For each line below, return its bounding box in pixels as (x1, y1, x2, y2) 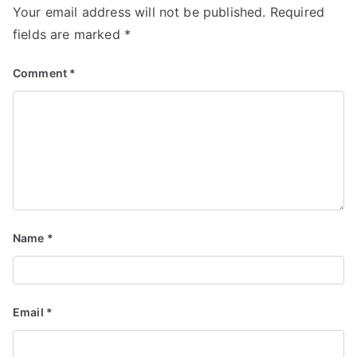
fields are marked (13, 25, 124, 42)
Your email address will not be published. (13, 3, 266, 20)
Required (269, 3, 325, 20)
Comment (13, 65, 70, 80)
